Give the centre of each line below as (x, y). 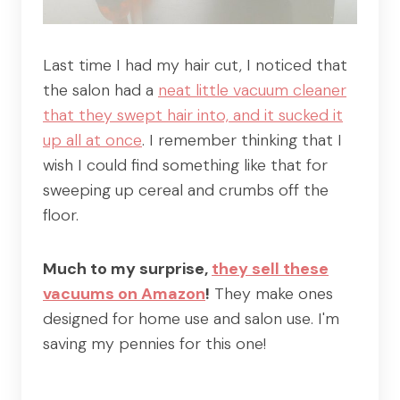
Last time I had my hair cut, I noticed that (195, 65)
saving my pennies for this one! (154, 343)
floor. (61, 215)
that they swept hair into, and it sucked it (193, 115)
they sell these (270, 268)
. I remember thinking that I (242, 140)
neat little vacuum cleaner (252, 90)
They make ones (271, 293)
